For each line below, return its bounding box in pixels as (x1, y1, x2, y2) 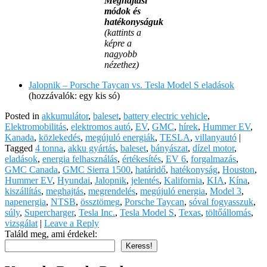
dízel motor (193, 142, 234, 153)
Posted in (5, 110, 39, 121)
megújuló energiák (85, 132, 155, 142)
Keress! (126, 241, 153, 250)
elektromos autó (71, 121, 131, 132)
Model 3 (210, 185, 241, 196)
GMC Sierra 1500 (63, 164, 131, 175)
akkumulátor (42, 110, 88, 121)
